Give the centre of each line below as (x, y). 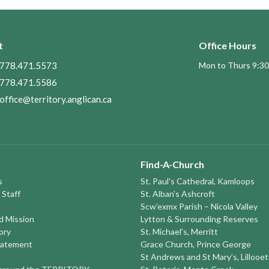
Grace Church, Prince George (196, 244)
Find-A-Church (172, 164)
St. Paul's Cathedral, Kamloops (198, 181)
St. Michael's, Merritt (179, 232)
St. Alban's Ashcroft (178, 194)
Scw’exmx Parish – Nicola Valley (199, 207)
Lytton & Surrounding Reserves (199, 219)
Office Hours (227, 46)
